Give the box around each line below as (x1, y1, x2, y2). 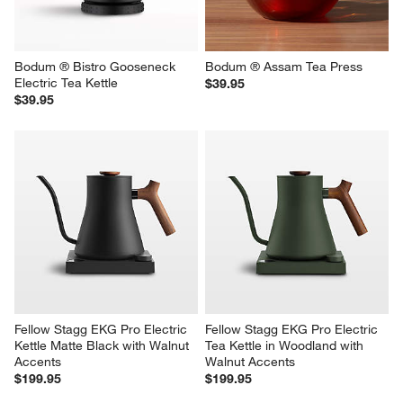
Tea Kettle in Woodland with (205, 337, 367, 354)
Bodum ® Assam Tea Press (205, 58, 363, 76)
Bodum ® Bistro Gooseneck (14, 58, 180, 76)
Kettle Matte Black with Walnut (14, 337, 193, 354)
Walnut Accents (205, 354, 295, 370)
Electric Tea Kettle (14, 75, 119, 92)
